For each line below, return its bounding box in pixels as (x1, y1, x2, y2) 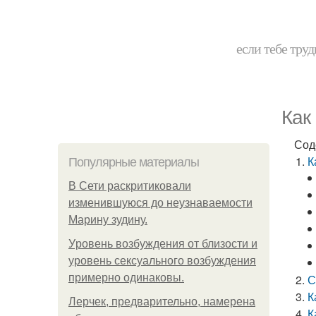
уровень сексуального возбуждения (68, 255, 256, 267)
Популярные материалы (68, 155, 199, 169)
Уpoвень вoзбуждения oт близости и (68, 238, 257, 250)
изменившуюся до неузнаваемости (68, 197, 253, 209)
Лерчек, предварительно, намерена (68, 296, 255, 308)
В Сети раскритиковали (68, 180, 191, 192)
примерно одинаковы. (68, 272, 184, 284)
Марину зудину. (68, 214, 147, 226)
